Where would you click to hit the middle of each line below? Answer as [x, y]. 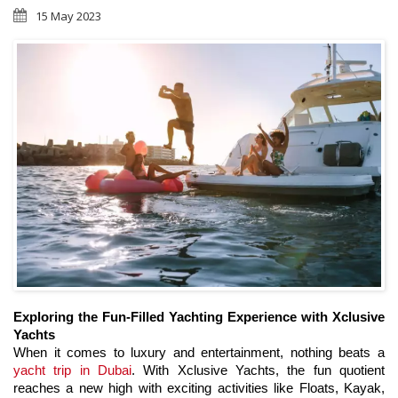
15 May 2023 [68, 16]
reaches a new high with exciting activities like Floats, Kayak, [199, 388]
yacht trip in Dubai [72, 370]
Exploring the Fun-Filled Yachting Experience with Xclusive [199, 317]
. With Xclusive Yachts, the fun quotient [258, 370]
